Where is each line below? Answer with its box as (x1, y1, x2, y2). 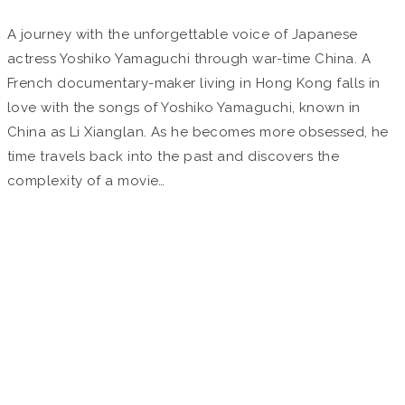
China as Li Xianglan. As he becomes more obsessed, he (7, 123, 389, 140)
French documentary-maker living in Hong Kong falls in (7, 74, 381, 91)
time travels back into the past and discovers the (7, 147, 340, 165)
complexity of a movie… (7, 172, 165, 189)
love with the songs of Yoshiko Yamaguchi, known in (7, 99, 361, 116)
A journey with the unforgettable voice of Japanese (7, 25, 358, 42)
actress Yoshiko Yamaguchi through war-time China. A (7, 50, 371, 67)
